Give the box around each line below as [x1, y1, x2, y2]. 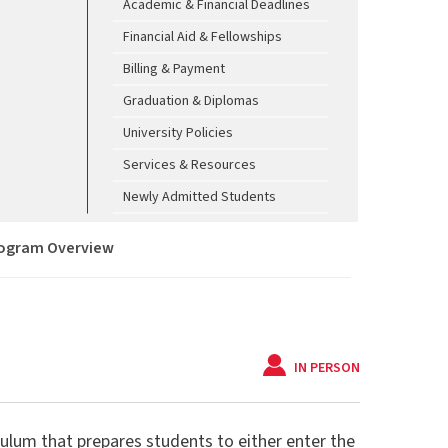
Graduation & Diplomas [123, 90, 260, 111]
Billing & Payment [123, 58, 226, 79]
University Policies [123, 122, 234, 143]
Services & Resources [123, 154, 257, 175]
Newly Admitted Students [123, 186, 277, 207]
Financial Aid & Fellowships [123, 26, 283, 47]
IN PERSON [294, 358, 360, 379]
